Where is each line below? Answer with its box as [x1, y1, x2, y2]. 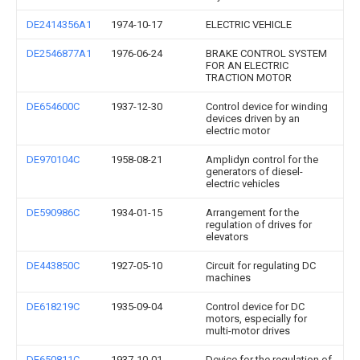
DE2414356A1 [27, 18, 92, 31]
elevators [206, 231, 248, 243]
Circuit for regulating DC [206, 260, 316, 272]
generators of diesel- [206, 166, 303, 178]
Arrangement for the [206, 207, 299, 219]
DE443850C [27, 260, 80, 272]
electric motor [206, 125, 270, 137]
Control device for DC [206, 301, 305, 313]
